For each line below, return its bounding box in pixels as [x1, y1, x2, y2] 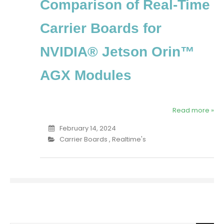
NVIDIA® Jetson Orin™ [40, 44, 194, 59]
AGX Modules [40, 67, 131, 83]
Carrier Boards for [40, 20, 161, 36]
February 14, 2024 [59, 123, 116, 133]
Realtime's [111, 134, 146, 144]
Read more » [172, 105, 214, 115]
